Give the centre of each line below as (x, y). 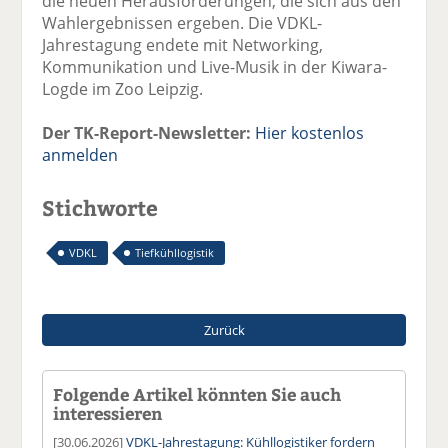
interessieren (108, 412)
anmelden (80, 154)
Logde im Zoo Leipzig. (123, 88)
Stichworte (100, 207)
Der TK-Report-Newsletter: (147, 132)
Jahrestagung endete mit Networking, (183, 44)
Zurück (224, 329)
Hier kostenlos (310, 132)
